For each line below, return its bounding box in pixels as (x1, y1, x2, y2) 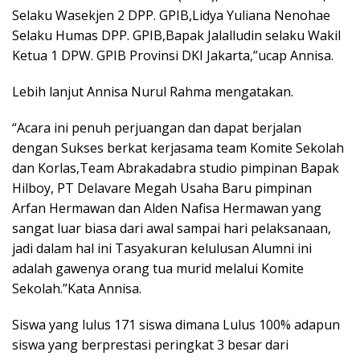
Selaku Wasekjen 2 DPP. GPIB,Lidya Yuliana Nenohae (12, 6, 330, 25)
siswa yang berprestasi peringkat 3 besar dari (12, 336, 288, 354)
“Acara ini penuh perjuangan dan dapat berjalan (12, 119, 301, 137)
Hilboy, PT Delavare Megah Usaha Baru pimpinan (12, 179, 312, 198)
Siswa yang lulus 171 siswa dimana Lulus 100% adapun (12, 316, 340, 334)
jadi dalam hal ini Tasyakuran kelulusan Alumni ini (12, 239, 312, 258)
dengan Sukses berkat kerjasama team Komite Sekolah (12, 139, 344, 157)
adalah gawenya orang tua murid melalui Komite (12, 260, 304, 278)
